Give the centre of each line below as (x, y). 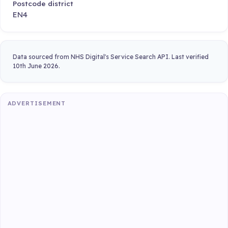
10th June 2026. (36, 66)
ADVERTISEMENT (37, 104)
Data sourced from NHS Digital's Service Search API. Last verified (111, 56)
